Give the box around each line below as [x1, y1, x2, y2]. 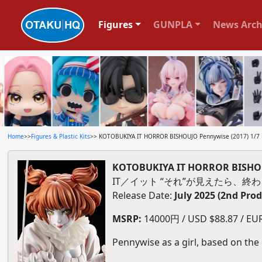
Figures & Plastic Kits [30, 132, 90, 140]
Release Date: [112, 189, 174, 202]
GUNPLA [153, 18, 192, 31]
